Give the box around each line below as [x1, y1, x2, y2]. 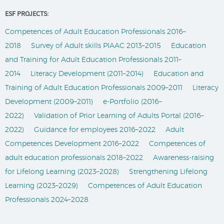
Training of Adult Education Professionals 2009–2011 [5, 84, 182, 91]
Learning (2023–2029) [5, 182, 78, 189]
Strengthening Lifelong [129, 168, 207, 175]
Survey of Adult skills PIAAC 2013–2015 [31, 42, 161, 49]
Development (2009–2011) [5, 98, 93, 105]
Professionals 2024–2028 [5, 196, 88, 203]
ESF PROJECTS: [5, 9, 48, 20]
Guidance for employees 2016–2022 [34, 126, 155, 133]
